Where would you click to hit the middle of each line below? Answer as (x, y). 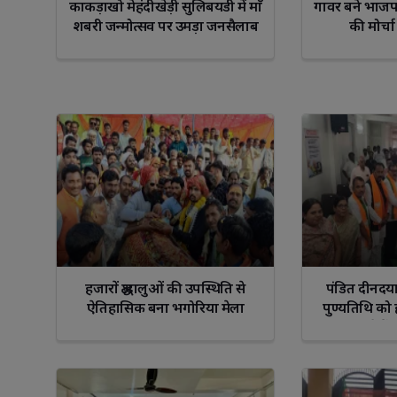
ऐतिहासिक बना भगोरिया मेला (165, 307)
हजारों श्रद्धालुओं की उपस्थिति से (165, 288)
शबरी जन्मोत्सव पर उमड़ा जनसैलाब (165, 25)
